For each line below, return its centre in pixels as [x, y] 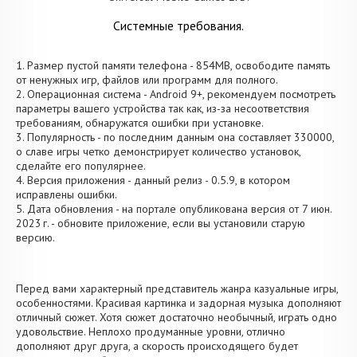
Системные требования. [178, 25]
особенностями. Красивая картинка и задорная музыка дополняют [178, 303]
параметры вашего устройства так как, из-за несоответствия [163, 108]
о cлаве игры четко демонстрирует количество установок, [158, 151]
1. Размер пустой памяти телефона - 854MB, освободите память [173, 65]
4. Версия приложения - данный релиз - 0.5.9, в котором [153, 180]
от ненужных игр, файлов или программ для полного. [147, 80]
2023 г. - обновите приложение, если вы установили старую [161, 223]
